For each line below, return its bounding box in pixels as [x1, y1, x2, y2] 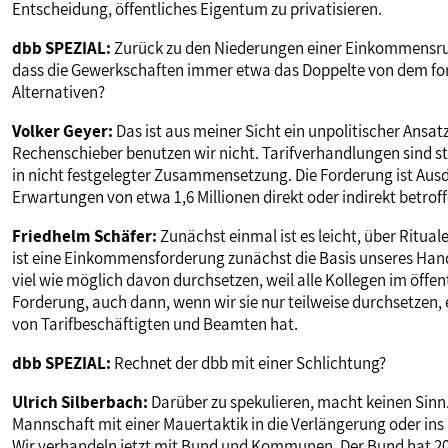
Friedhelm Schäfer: [12, 225, 157, 248]
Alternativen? [12, 81, 105, 104]
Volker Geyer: [12, 120, 113, 143]
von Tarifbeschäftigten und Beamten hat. [12, 313, 298, 336]
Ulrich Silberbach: [12, 391, 148, 414]
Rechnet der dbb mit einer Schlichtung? [111, 352, 386, 375]
